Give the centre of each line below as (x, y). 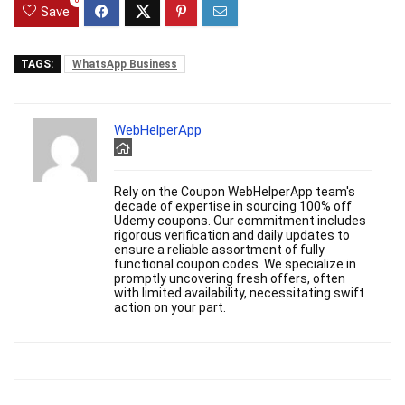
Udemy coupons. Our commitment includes (240, 221)
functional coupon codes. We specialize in (235, 264)
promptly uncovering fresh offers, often (230, 279)
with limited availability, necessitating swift (239, 293)
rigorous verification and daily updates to (232, 235)
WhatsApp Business (125, 65)
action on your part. (170, 308)
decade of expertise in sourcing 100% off (233, 207)
